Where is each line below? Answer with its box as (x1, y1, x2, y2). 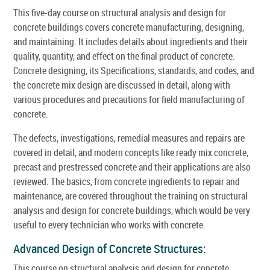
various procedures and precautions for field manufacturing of (13, 92, 245, 106)
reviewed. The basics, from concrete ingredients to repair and (13, 174, 240, 188)
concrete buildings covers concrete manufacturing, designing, (13, 20, 244, 34)
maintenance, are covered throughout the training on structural (13, 189, 248, 202)
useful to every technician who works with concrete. (13, 218, 206, 231)
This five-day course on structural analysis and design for (13, 5, 226, 19)
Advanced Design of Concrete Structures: (13, 240, 206, 257)
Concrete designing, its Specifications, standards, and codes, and (13, 63, 254, 77)
